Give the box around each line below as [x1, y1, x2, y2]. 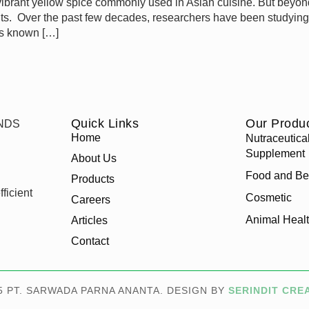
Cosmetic [246, 191, 292, 203]
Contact [70, 235, 109, 247]
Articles [70, 214, 108, 226]
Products [70, 172, 114, 185]
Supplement [246, 147, 306, 159]
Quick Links [70, 116, 139, 130]
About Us [70, 152, 117, 164]
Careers [70, 193, 110, 206]
